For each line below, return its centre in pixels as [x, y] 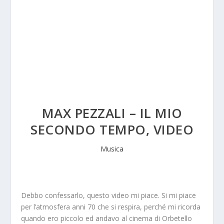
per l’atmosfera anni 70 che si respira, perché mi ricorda [111, 207]
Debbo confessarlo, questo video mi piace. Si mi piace [109, 195]
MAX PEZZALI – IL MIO [112, 113]
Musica [112, 149]
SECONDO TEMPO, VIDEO [112, 129]
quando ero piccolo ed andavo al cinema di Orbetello [107, 218]
